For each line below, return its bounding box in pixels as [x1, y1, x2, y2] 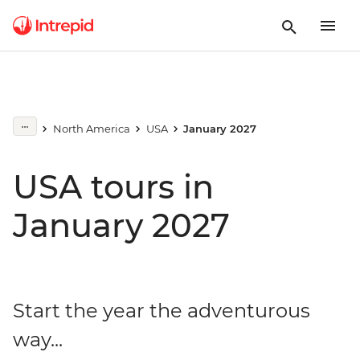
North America [52, 122, 130, 135]
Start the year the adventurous [13, 299, 310, 322]
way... [13, 328, 63, 351]
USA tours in [13, 167, 214, 207]
